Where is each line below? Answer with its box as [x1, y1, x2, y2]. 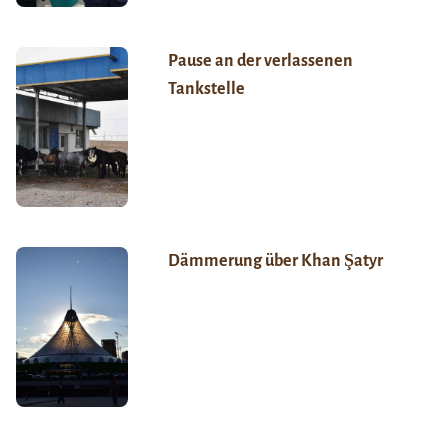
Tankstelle [167, 80, 245, 99]
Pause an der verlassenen [167, 52, 353, 71]
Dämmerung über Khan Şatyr [167, 252, 386, 271]
